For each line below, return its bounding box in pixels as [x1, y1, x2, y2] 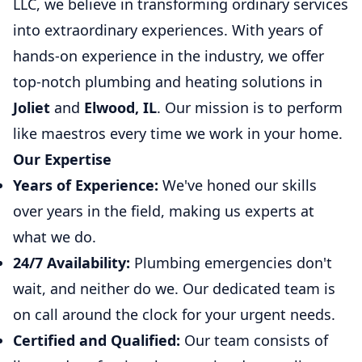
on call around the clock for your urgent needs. [13, 305, 335, 325]
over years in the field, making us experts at [13, 201, 314, 221]
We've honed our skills [158, 175, 317, 196]
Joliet [13, 98, 50, 118]
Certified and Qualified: [13, 330, 180, 351]
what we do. [13, 227, 96, 247]
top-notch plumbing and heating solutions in [13, 72, 322, 92]
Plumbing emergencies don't [130, 253, 332, 273]
